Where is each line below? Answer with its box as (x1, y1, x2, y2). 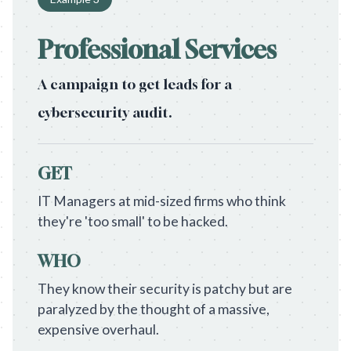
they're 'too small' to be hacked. (38, 213, 228, 230)
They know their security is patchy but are (38, 280, 292, 297)
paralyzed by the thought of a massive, (38, 301, 270, 317)
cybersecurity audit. (38, 104, 172, 121)
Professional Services (38, 34, 277, 64)
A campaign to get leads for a (38, 76, 232, 92)
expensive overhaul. (38, 321, 159, 338)
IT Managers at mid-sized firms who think (38, 193, 286, 209)
